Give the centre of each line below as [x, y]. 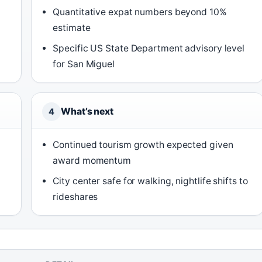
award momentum [92, 161]
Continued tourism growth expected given [143, 145]
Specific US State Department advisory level [149, 48]
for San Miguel [84, 64]
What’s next [87, 111]
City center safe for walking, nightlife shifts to [150, 181]
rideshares [75, 197]
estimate [72, 28]
